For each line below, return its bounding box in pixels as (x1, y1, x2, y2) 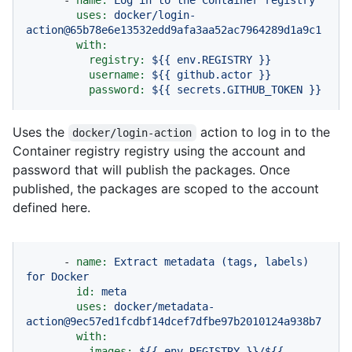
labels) (265, 255, 309, 268)
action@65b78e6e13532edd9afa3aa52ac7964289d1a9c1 (26, 23, 321, 36)
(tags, (221, 255, 258, 268)
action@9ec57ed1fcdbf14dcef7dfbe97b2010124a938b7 (26, 314, 321, 328)
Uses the (13, 123, 68, 140)
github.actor (177, 68, 252, 81)
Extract (114, 255, 158, 268)
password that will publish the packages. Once (13, 161, 290, 178)
